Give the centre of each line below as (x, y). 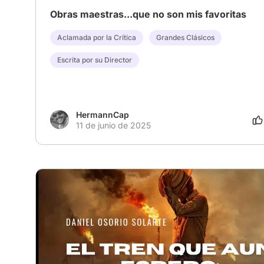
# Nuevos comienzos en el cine (110, 251)
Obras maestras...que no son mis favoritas (148, 14)
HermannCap (103, 114)
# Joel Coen (200, 251)
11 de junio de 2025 (113, 125)
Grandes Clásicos (185, 37)
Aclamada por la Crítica (97, 37)
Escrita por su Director (95, 60)
